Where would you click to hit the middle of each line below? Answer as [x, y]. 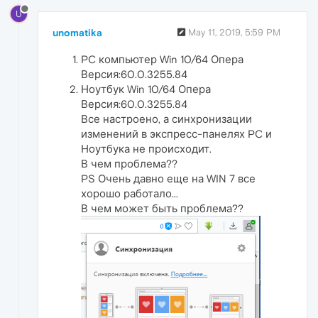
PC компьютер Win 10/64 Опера [162, 59]
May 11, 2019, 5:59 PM [234, 32]
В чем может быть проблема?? [162, 208]
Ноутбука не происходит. [146, 148]
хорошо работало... [130, 193]
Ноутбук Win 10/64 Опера [146, 89]
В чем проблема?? [129, 163]
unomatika [77, 32]
